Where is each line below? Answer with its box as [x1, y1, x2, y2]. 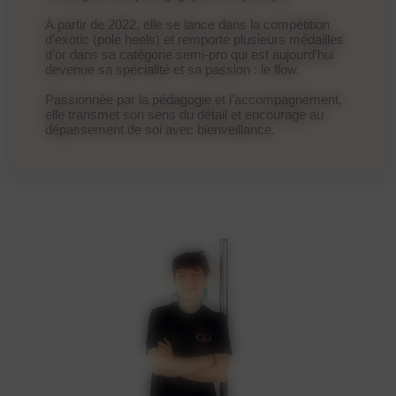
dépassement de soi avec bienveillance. [45, 121, 276, 137]
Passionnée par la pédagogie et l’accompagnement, [45, 91, 343, 107]
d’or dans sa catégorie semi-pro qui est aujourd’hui [45, 46, 335, 62]
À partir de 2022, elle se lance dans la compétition [45, 16, 331, 32]
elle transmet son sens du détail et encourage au [45, 106, 324, 122]
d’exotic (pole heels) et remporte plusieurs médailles [45, 31, 345, 47]
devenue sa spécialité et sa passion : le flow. [45, 61, 301, 77]
